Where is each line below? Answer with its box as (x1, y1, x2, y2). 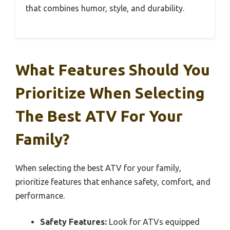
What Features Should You (15, 61, 210, 79)
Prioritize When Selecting (15, 84, 205, 102)
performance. (15, 190, 65, 200)
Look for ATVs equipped (107, 217, 200, 226)
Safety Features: (40, 217, 107, 226)
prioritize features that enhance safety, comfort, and (15, 177, 210, 186)
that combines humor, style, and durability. (26, 3, 184, 13)
